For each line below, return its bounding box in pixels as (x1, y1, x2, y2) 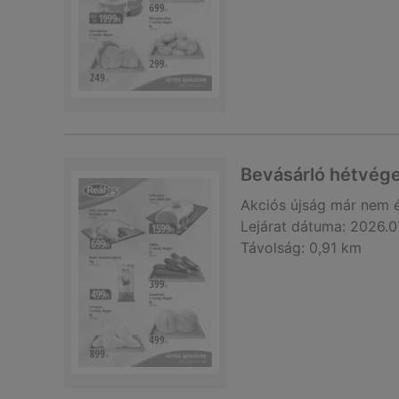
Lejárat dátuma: (240, 217, 346, 235)
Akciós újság (240, 196, 326, 214)
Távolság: (240, 239, 305, 256)
